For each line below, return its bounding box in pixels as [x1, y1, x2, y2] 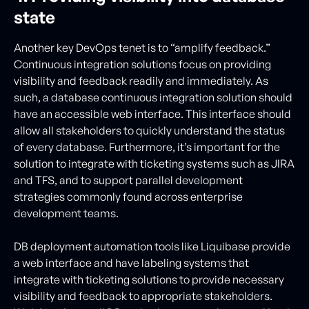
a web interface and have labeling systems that [14, 255, 249, 270]
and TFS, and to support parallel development [14, 172, 243, 187]
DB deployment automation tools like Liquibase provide [14, 239, 290, 253]
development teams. [14, 206, 119, 220]
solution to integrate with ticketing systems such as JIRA [14, 156, 295, 170]
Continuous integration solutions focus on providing [14, 57, 271, 71]
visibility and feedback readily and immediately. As [14, 73, 268, 88]
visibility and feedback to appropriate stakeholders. [14, 288, 272, 303]
